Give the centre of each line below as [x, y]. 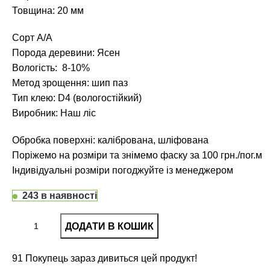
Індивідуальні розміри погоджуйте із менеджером [124, 170]
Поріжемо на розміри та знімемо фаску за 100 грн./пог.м [137, 155]
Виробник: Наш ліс [54, 113]
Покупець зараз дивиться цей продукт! [111, 258]
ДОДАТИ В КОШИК [109, 226]
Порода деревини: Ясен [66, 53]
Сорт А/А [32, 38]
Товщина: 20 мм [48, 11]
